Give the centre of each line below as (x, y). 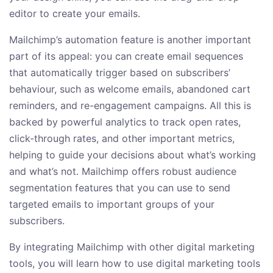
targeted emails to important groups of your (112, 204)
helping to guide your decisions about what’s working (133, 155)
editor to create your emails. (75, 14)
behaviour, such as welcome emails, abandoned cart (130, 89)
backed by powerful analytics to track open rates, (125, 122)
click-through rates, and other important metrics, (122, 139)
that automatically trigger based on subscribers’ (120, 73)
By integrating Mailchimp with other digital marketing (132, 247)
